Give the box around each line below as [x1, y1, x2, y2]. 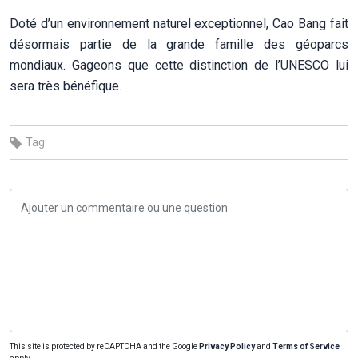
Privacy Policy [199, 341, 255, 351]
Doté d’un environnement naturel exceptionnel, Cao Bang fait [10, 15, 348, 31]
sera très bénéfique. [10, 78, 121, 93]
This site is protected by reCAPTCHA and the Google [10, 341, 199, 351]
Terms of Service [272, 341, 340, 351]
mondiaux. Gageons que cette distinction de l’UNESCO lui [10, 57, 348, 73]
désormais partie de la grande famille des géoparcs [10, 36, 348, 52]
